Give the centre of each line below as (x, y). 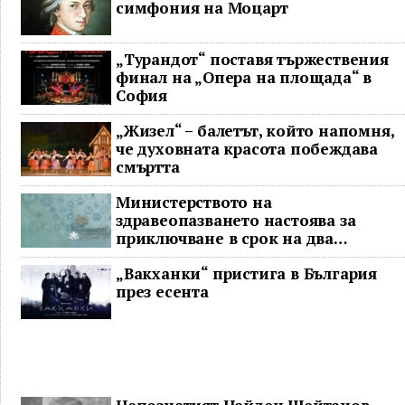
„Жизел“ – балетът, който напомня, (255, 131)
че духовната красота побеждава (247, 149)
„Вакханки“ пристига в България (246, 274)
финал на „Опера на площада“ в (244, 78)
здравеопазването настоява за (236, 221)
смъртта (148, 167)
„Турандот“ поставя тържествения (252, 60)
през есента (162, 292)
